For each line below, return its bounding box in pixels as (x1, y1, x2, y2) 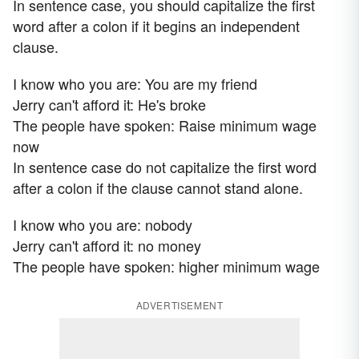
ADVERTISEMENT (135, 298, 224, 313)
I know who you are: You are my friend (13, 73, 257, 95)
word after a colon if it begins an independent (13, 15, 300, 37)
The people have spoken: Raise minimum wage (13, 115, 317, 136)
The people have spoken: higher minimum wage (13, 256, 320, 277)
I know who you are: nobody (13, 214, 192, 236)
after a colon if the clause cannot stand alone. (13, 177, 303, 199)
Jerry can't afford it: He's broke (13, 94, 206, 115)
